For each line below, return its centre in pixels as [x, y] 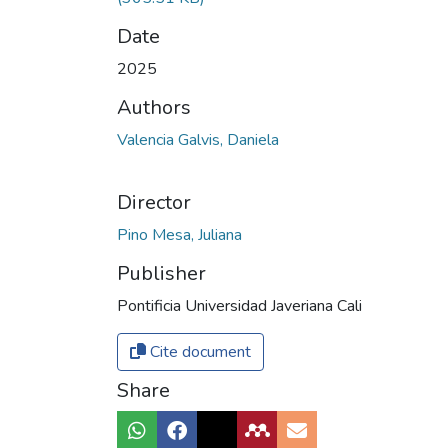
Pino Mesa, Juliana [179, 235]
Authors [154, 108]
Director [154, 203]
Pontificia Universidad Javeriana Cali [239, 306]
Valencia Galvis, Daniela [198, 140]
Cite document [198, 352]
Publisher [161, 274]
